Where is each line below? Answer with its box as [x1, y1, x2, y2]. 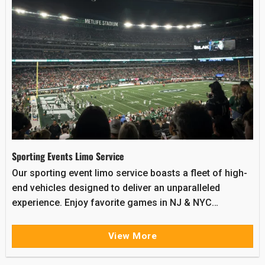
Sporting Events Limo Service [11, 148, 124, 163]
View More [108, 230, 157, 241]
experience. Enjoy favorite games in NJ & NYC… [11, 197, 218, 209]
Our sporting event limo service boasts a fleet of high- [11, 167, 247, 179]
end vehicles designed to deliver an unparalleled [11, 182, 220, 194]
